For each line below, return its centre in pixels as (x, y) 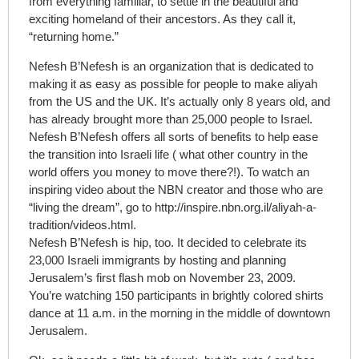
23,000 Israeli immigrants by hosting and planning (157, 260)
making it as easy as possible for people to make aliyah (173, 83)
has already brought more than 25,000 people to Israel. (171, 119)
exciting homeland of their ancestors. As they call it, (162, 18)
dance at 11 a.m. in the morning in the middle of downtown (179, 313)
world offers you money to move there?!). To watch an (169, 171)
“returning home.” (74, 36)
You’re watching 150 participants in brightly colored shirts (176, 295)
